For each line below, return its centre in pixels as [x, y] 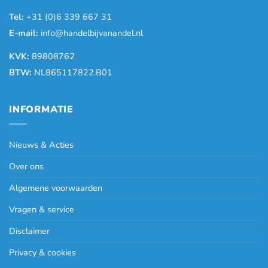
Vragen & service [42, 210]
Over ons [26, 167]
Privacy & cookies [42, 253]
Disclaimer [29, 231]
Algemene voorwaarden [56, 188]
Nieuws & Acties [41, 145]
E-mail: [24, 33]
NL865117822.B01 [72, 72]
